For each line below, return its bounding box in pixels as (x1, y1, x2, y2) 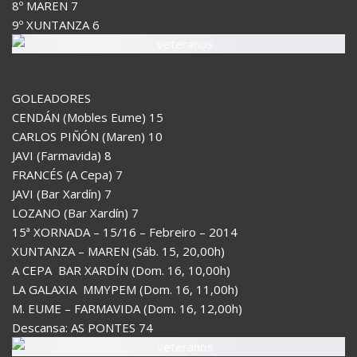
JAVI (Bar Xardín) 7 (12, 185, 112, 202)
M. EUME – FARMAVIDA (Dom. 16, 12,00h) (12, 300, 242, 316)
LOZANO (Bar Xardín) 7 (12, 204, 139, 221)
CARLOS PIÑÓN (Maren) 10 (12, 127, 163, 144)
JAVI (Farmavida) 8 (12, 147, 112, 163)
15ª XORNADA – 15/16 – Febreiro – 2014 (12, 223, 237, 240)
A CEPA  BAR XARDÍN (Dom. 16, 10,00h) (12, 261, 230, 278)
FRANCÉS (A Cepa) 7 (12, 166, 123, 182)
